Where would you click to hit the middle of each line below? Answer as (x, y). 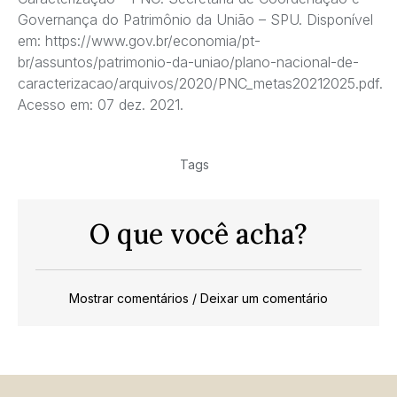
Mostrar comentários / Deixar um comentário (198, 299)
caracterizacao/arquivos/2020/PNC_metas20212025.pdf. (200, 84)
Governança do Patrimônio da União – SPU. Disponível (195, 20)
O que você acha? (198, 234)
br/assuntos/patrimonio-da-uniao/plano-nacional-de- (188, 62)
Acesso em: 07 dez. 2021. (101, 105)
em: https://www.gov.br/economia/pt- (139, 41)
